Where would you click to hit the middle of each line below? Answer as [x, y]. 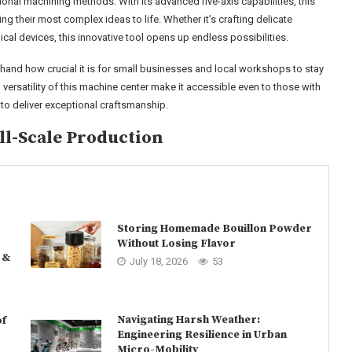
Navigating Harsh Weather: [188, 320]
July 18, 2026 [158, 261]
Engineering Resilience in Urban [202, 335]
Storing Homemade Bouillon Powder [214, 228]
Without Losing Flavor [176, 243]
